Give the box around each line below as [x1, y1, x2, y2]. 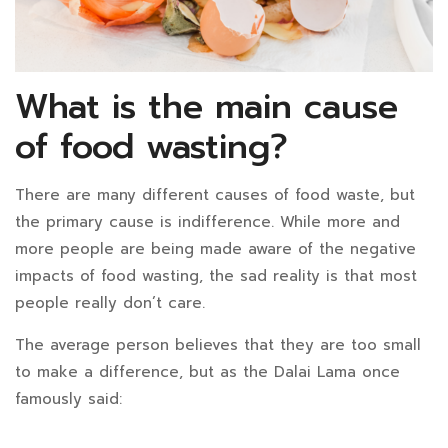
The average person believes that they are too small [15, 334, 421, 357]
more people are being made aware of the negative [15, 238, 416, 261]
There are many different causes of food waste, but [15, 184, 415, 207]
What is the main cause [15, 81, 398, 133]
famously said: [15, 388, 128, 411]
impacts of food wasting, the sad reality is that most [15, 265, 417, 288]
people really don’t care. [15, 292, 205, 315]
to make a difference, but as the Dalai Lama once [15, 361, 400, 384]
